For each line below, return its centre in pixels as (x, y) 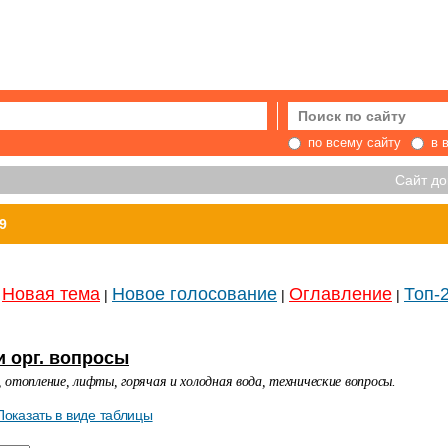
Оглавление (340, 294)
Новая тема (51, 294)
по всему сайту (354, 142)
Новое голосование (194, 294)
